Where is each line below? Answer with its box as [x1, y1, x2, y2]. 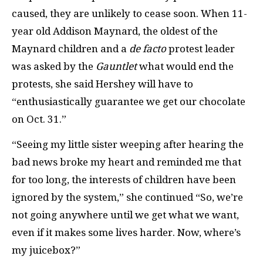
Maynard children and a [12, 43, 129, 55]
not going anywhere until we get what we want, [12, 208, 239, 221]
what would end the [137, 60, 234, 73]
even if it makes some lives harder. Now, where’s [12, 226, 241, 238]
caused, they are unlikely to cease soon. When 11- [12, 8, 247, 20]
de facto [129, 43, 166, 55]
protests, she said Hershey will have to [12, 78, 193, 90]
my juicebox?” [12, 244, 80, 256]
